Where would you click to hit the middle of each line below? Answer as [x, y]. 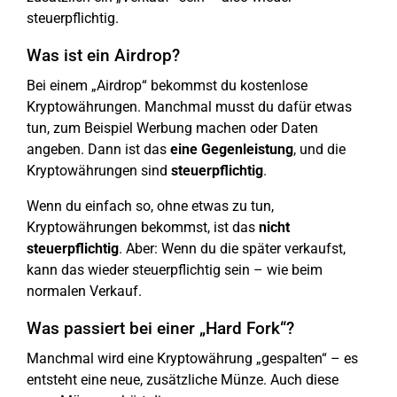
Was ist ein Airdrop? [103, 55]
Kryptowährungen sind [99, 171]
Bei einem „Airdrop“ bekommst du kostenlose [167, 86]
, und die [319, 149]
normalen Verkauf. [84, 291]
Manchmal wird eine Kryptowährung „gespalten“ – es [192, 358]
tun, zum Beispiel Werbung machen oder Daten [172, 128]
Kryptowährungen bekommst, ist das [143, 227]
